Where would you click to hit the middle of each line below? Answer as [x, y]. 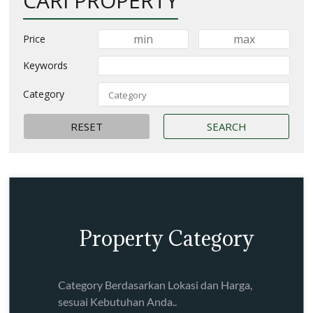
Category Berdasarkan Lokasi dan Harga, [155, 284]
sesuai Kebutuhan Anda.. [118, 301]
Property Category [167, 238]
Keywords [46, 65]
